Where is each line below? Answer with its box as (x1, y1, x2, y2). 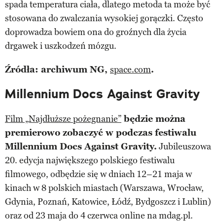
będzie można (121, 113, 185, 125)
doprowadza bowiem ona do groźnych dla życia (5, 27, 186, 38)
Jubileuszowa (157, 141, 211, 152)
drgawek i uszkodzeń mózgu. (5, 40, 116, 52)
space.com (110, 64, 151, 75)
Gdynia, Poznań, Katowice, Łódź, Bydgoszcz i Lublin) (5, 196, 211, 208)
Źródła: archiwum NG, (5, 64, 110, 75)
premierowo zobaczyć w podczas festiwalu (5, 127, 196, 139)
